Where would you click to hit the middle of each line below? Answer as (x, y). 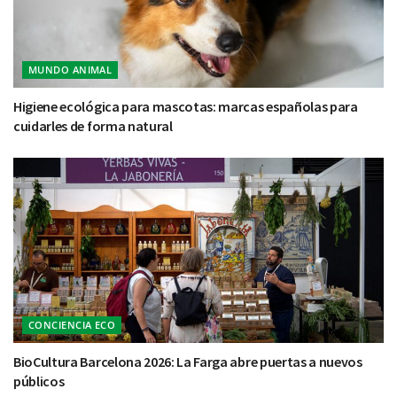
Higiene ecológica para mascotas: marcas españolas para (186, 107)
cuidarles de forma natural (93, 126)
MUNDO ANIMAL (70, 70)
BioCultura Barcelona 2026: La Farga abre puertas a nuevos (188, 362)
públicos (39, 381)
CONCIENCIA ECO (72, 325)
